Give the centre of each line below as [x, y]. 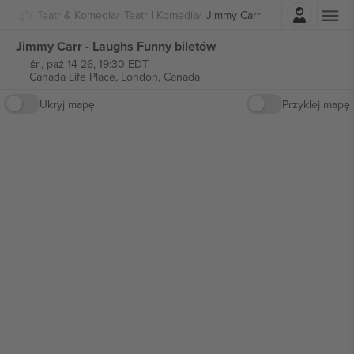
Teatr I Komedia [161, 15]
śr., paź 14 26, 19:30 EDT [89, 64]
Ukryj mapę [67, 104]
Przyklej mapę [316, 104]
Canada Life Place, [75, 77]
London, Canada [160, 77]
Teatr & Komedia [77, 15]
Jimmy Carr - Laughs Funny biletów [116, 46]
